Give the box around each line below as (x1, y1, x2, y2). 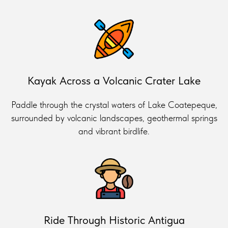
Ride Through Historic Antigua (43, 213, 185, 226)
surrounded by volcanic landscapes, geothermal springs (11, 112, 217, 123)
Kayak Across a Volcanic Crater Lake (27, 73, 201, 87)
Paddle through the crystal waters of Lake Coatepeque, (11, 99, 217, 110)
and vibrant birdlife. (78, 125, 150, 136)
